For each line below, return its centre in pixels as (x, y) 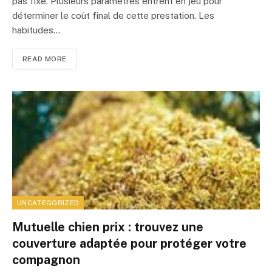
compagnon (46, 260)
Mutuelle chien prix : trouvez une (108, 227)
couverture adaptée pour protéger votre (129, 244)
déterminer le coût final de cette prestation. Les (113, 16)
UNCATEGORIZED (48, 203)
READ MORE (45, 59)
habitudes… (36, 30)
